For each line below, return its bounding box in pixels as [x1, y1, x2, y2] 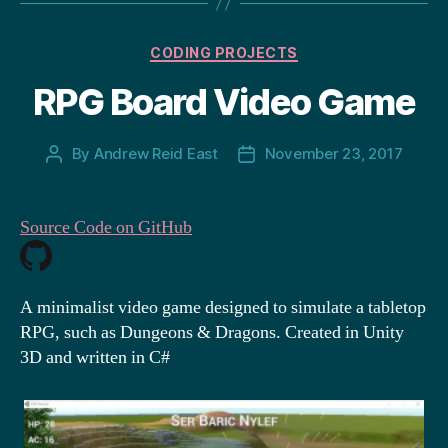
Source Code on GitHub [20, 216, 192, 239]
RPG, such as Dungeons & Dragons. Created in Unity [20, 320, 404, 344]
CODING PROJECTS [150, 43, 298, 61]
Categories [223, 37, 312, 59]
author [52, 167, 100, 186]
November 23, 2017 [264, 144, 403, 163]
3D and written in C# [20, 345, 170, 369]
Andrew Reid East [93, 144, 218, 163]
